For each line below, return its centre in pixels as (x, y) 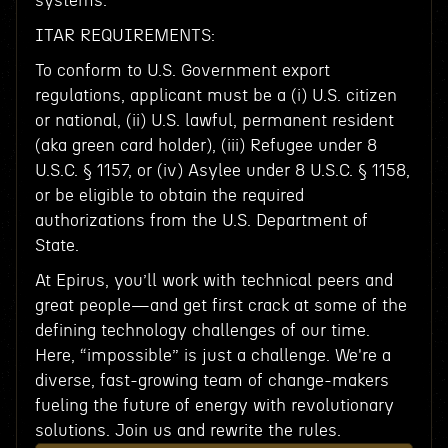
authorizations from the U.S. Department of (201, 220)
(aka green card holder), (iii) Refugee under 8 (205, 145)
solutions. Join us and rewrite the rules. (187, 430)
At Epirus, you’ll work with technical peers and (213, 280)
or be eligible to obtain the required (169, 195)
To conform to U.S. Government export (182, 70)
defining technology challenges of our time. (202, 330)
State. (56, 245)
